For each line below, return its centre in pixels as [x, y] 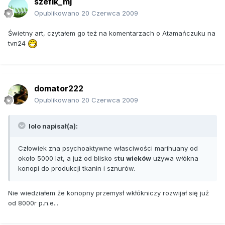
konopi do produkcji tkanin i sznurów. [77, 168]
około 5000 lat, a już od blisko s [68, 158]
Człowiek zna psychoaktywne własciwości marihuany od [108, 148]
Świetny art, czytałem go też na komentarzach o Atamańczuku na [112, 33]
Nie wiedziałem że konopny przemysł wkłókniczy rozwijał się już [108, 193]
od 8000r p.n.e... [33, 203]
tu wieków [134, 158]
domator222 [59, 88]
